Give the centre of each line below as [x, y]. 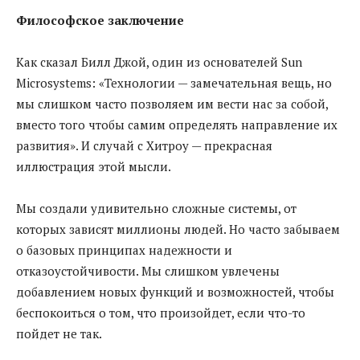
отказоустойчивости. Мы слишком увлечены [148, 270]
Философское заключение [100, 20]
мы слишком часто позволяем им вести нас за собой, [172, 103]
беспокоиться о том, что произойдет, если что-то [161, 312]
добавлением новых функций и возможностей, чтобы [175, 291]
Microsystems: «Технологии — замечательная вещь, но [174, 82]
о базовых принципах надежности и [124, 250]
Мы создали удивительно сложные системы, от [156, 208]
